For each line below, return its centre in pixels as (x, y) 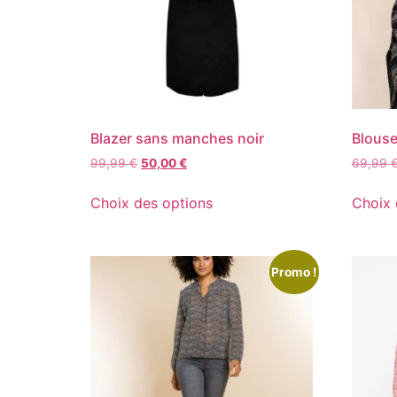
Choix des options (152, 203)
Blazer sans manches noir (177, 139)
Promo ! (294, 272)
